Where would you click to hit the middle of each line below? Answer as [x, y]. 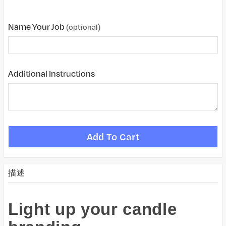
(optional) [83, 27]
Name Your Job [37, 26]
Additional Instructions [51, 73]
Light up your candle [93, 209]
